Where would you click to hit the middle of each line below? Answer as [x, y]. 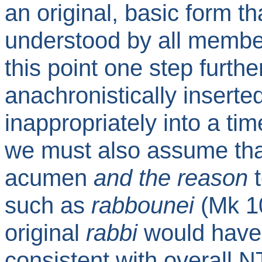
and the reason [174, 178]
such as [48, 205]
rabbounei [143, 205]
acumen [49, 178]
